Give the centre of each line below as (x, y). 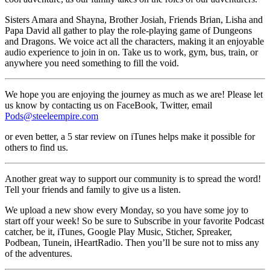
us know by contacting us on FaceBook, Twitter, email (108, 105)
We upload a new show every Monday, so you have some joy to (127, 210)
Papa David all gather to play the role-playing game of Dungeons (128, 30)
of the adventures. (39, 253)
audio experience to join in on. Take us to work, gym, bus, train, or (131, 52)
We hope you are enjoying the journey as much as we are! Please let (134, 94)
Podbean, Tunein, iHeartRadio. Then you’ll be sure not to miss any (132, 242)
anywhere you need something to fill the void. (92, 63)
